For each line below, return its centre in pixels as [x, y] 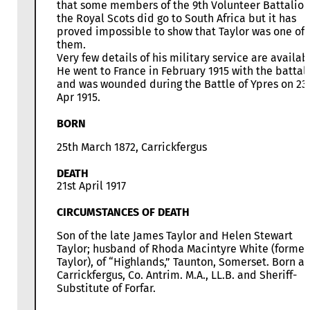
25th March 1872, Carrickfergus [132, 147]
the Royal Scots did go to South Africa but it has [176, 19]
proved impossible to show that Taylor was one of [181, 32]
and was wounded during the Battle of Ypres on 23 [182, 84]
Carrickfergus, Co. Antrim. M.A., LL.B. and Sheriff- [177, 275]
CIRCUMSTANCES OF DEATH [123, 212]
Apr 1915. [79, 98]
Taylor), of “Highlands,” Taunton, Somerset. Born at [183, 262]
